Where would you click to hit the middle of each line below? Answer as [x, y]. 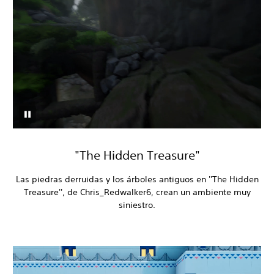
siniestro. [137, 205]
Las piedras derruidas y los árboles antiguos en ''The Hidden [137, 179]
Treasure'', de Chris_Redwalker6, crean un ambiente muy [137, 192]
